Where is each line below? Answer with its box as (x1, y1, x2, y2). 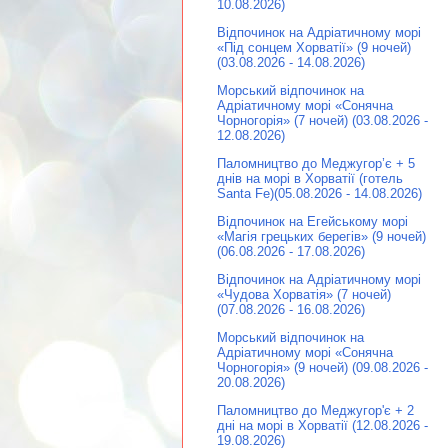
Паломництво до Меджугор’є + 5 (217, 156, 415, 172)
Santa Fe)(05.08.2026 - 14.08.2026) (217, 186, 422, 202)
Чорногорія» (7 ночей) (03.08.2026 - (217, 113, 428, 129)
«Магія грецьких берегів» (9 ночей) (217, 229, 426, 245)
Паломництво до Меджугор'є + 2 (217, 403, 414, 419)
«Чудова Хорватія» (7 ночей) (217, 287, 391, 303)
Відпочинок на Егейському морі (217, 214, 408, 230)
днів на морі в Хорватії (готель (217, 171, 403, 187)
